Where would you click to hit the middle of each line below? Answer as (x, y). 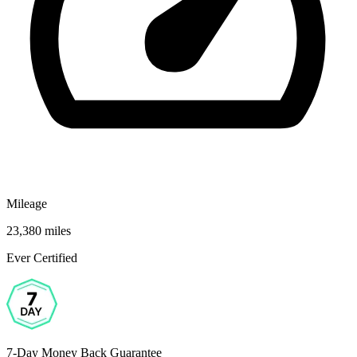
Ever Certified (42, 257)
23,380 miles (39, 230)
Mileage (27, 203)
